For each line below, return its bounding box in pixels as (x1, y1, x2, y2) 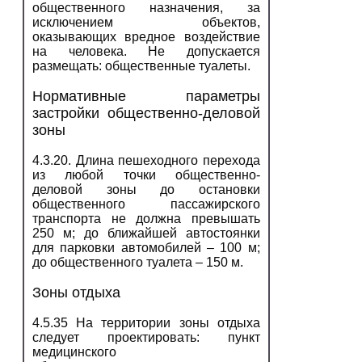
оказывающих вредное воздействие (32, 29, 260, 44)
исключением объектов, (32, 15, 260, 29)
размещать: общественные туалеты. (32, 58, 250, 73)
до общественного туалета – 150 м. (32, 255, 243, 269)
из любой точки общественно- (32, 167, 260, 182)
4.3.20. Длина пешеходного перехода (32, 153, 260, 167)
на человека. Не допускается (32, 44, 260, 58)
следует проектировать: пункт (32, 330, 260, 344)
